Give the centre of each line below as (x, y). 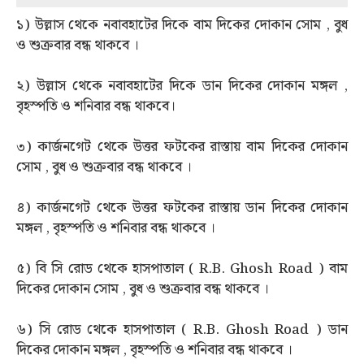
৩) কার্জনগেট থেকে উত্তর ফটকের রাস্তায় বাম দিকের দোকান (182, 147)
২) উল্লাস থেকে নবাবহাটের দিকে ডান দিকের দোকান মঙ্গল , (182, 86)
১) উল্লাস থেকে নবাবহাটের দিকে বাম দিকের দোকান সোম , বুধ (182, 25)
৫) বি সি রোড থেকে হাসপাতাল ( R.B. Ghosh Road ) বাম (182, 269)
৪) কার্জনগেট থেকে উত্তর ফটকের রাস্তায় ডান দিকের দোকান (182, 208)
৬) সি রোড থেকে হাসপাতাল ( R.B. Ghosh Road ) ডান (182, 330)
